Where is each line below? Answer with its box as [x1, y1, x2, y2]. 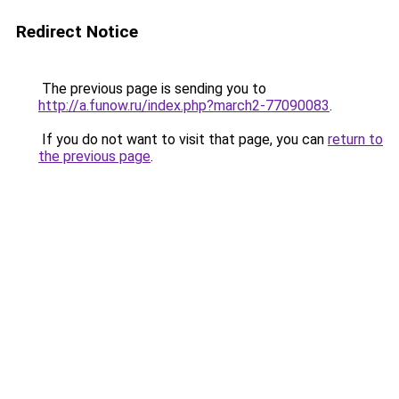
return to [328, 131, 383, 148]
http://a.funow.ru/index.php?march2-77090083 [38, 97, 330, 114]
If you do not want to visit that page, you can [38, 131, 328, 148]
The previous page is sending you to [38, 80, 266, 97]
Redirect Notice [16, 21, 138, 42]
